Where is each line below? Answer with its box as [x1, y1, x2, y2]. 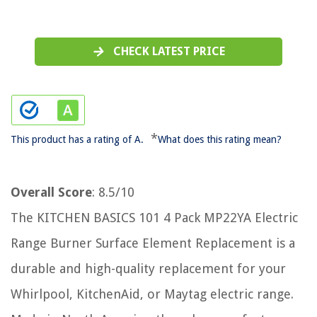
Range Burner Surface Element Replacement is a [11, 235, 295, 250]
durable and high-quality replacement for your [11, 260, 286, 276]
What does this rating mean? [158, 133, 282, 145]
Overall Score [11, 184, 92, 200]
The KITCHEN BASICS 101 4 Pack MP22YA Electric [11, 209, 298, 225]
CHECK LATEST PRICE [113, 44, 225, 58]
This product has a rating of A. [11, 133, 144, 145]
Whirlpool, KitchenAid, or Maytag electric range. [11, 286, 294, 301]
